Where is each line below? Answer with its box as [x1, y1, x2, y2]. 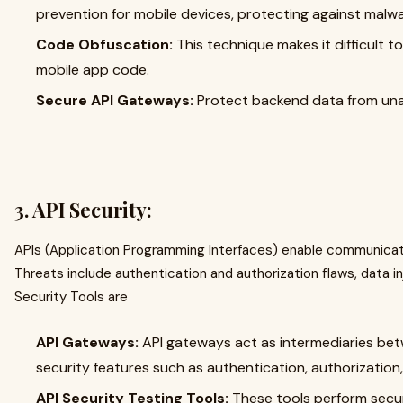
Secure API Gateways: [36, 91, 193, 110]
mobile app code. [36, 60, 153, 79]
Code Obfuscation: [36, 35, 173, 54]
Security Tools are [14, 288, 131, 306]
